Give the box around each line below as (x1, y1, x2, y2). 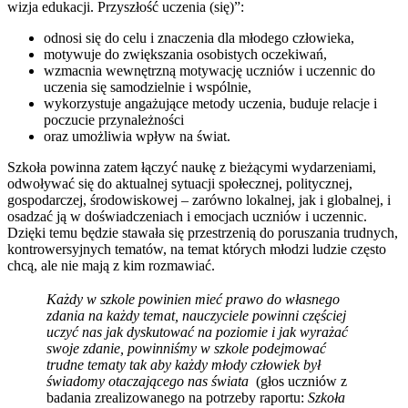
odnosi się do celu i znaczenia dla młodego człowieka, (44, 30, 354, 46)
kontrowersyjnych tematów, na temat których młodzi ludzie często (7, 241, 386, 257)
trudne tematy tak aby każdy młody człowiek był (46, 357, 321, 372)
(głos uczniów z (252, 373, 347, 389)
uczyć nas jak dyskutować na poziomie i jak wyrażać (46, 324, 348, 340)
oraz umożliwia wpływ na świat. (44, 128, 230, 144)
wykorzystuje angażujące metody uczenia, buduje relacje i (44, 96, 377, 111)
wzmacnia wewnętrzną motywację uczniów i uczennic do (44, 63, 375, 78)
